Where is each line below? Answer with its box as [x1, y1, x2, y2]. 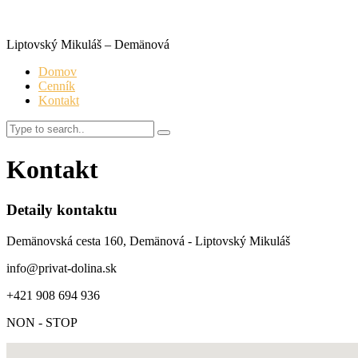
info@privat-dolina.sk [6, 261, 117, 276]
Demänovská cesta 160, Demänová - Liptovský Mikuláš [6, 234, 290, 249]
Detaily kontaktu [6, 201, 117, 219]
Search [163, 132, 196, 145]
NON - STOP [6, 316, 78, 330]
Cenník [38, 79, 75, 93]
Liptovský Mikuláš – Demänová [6, 38, 169, 52]
